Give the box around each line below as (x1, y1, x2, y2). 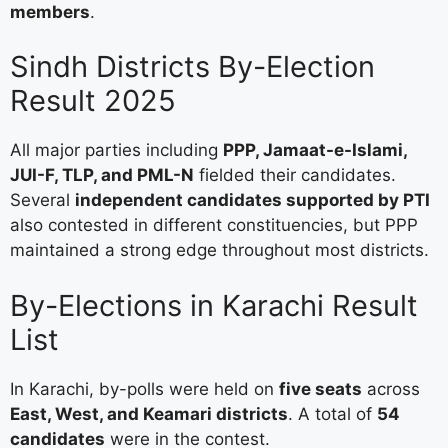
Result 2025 (10, 83, 176, 119)
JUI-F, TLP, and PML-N (10, 165, 194, 186)
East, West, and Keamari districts (10, 403, 288, 424)
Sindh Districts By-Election (10, 49, 375, 85)
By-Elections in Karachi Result (10, 287, 418, 323)
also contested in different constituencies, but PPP (10, 215, 418, 236)
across (362, 378, 420, 399)
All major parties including (10, 140, 223, 161)
